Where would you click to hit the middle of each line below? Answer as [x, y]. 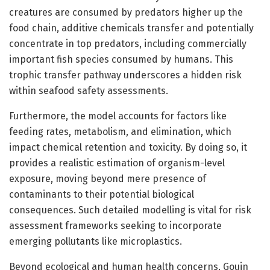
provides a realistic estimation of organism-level [117, 163]
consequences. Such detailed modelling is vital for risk [130, 210]
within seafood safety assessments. [89, 90]
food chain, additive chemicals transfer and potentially [131, 28]
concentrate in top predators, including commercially [128, 43]
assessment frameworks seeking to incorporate [115, 225]
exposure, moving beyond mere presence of [108, 178]
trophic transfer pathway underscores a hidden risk [125, 75]
